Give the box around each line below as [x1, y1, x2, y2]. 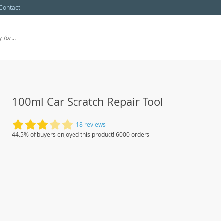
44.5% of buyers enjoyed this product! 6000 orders [12, 130, 149, 138]
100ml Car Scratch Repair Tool [12, 94, 163, 109]
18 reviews [76, 120, 106, 128]
